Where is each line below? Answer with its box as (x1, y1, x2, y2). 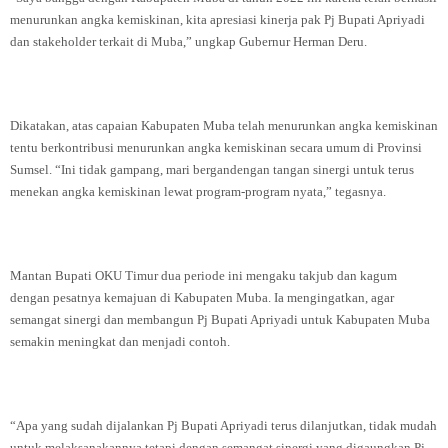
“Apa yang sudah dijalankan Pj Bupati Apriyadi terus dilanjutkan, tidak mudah (10, 418, 437, 433)
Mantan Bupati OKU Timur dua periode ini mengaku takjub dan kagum (10, 268, 397, 283)
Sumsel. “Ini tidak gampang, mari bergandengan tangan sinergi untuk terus (10, 162, 414, 177)
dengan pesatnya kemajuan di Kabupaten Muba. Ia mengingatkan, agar (10, 290, 394, 305)
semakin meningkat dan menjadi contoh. (10, 334, 230, 349)
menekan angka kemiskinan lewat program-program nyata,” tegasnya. (10, 184, 386, 199)
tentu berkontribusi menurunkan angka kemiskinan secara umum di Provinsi (10, 140, 422, 155)
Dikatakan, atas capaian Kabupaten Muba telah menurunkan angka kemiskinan (10, 118, 438, 133)
